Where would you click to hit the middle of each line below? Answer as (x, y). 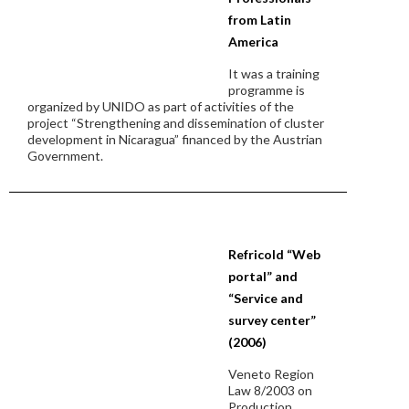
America (253, 42)
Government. (65, 156)
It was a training (274, 73)
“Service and (266, 298)
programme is (267, 90)
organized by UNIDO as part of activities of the (161, 106)
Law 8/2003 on (270, 390)
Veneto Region (271, 374)
